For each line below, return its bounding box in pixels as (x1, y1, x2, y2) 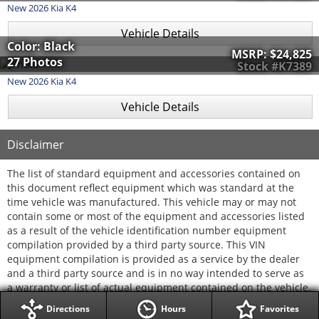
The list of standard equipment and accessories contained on (7, 167, 300, 181)
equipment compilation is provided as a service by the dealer (7, 252, 300, 266)
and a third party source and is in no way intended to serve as (7, 266, 304, 281)
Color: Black (7, 38, 75, 54)
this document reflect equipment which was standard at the (7, 181, 294, 195)
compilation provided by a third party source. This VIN (7, 238, 266, 252)
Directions (46, 303, 90, 315)
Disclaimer (7, 137, 64, 153)
